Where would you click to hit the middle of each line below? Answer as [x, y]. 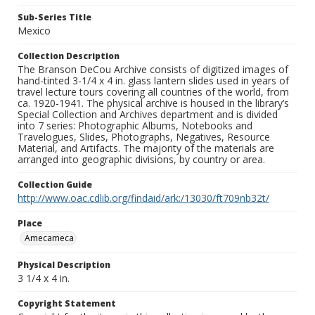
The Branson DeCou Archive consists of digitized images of [153, 70]
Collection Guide [55, 185]
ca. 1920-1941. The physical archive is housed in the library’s [153, 103]
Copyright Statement [67, 304]
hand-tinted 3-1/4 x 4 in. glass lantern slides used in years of [153, 81]
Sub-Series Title [54, 18]
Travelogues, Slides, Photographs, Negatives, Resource [144, 137]
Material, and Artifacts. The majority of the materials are [146, 148]
